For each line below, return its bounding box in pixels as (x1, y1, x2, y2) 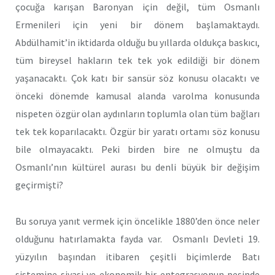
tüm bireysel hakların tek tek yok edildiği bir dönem (15, 53, 260, 66)
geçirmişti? (15, 178, 63, 191)
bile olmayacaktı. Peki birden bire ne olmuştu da (15, 142, 260, 155)
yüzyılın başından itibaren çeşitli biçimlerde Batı (15, 250, 260, 263)
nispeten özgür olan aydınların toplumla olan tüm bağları (15, 107, 260, 120)
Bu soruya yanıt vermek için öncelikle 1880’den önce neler (15, 214, 260, 227)
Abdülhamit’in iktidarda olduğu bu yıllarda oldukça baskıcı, (15, 36, 260, 48)
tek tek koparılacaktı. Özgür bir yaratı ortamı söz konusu (15, 125, 260, 137)
